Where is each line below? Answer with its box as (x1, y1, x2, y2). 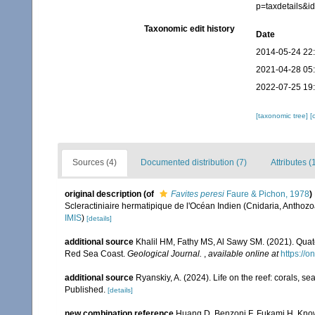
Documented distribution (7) (141, 157, 247, 167)
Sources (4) (72, 157, 117, 167)
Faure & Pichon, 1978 (224, 189, 309, 199)
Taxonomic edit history (143, 24, 235, 34)
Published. (65, 285, 108, 295)
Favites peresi (171, 189, 224, 199)
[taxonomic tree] (255, 112, 310, 120)
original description (65, 189, 141, 199)
